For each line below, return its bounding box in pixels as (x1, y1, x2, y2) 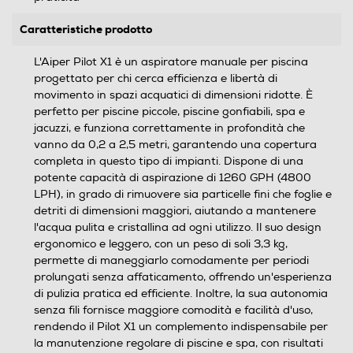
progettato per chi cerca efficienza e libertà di (34, 71, 277, 85)
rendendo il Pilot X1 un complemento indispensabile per (34, 319, 328, 333)
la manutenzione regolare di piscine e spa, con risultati (34, 336, 323, 350)
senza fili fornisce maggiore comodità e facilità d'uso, (34, 303, 313, 317)
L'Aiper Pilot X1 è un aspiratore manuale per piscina (34, 54, 308, 69)
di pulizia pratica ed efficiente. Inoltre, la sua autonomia (34, 286, 328, 300)
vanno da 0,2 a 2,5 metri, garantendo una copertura (34, 137, 317, 151)
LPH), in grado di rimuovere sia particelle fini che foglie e (34, 187, 332, 201)
